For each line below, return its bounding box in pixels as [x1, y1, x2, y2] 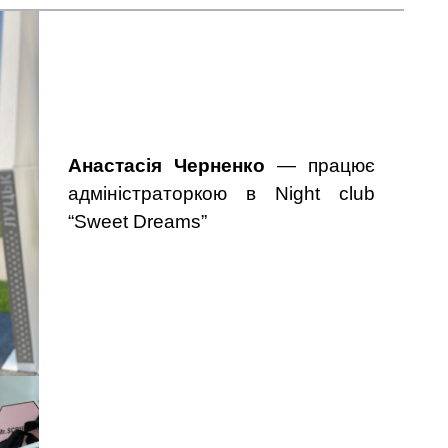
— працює [265, 154, 375, 176]
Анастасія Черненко [68, 154, 266, 176]
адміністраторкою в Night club [68, 182, 375, 204]
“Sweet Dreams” [68, 210, 208, 232]
